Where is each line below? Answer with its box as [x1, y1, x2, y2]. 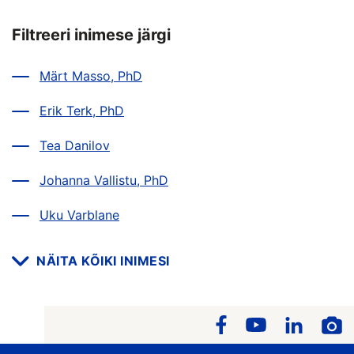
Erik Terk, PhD [40, 103, 124, 119]
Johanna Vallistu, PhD [40, 172, 168, 188]
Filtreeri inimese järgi [12, 25, 171, 44]
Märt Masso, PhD [40, 68, 142, 84]
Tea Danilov [40, 137, 110, 153]
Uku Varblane [40, 207, 119, 223]
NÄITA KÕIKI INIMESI [36, 253, 170, 269]
